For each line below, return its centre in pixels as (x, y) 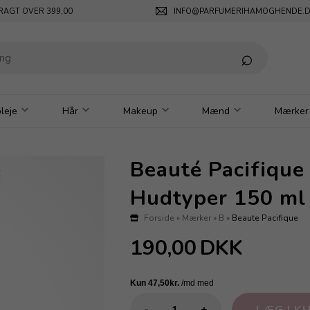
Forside (159, 218)
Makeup (140, 111)
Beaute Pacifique (265, 218)
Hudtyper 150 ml (218, 198)
